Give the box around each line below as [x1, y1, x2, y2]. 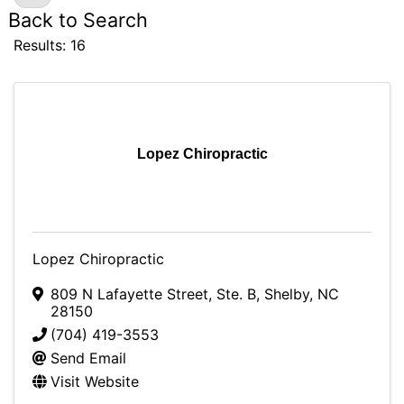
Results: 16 [14, 36, 86, 54]
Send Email [50, 349, 126, 367]
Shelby [264, 285, 309, 303]
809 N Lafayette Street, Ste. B [50, 285, 256, 303]
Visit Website [50, 372, 139, 390]
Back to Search [8, 8, 148, 32]
